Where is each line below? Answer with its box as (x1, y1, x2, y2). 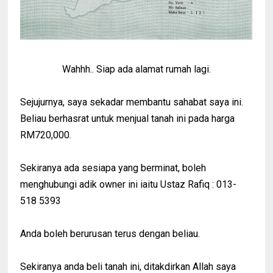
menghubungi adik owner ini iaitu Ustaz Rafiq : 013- (20, 178, 237, 190)
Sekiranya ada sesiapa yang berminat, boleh (20, 161, 207, 174)
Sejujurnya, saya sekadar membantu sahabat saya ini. (20, 96, 244, 108)
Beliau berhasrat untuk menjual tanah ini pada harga (20, 112, 235, 124)
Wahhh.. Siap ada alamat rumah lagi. (62, 63, 211, 75)
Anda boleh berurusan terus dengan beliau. (20, 227, 200, 239)
